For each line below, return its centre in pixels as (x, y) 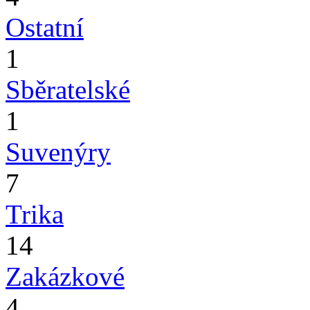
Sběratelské (68, 90)
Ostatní (45, 27)
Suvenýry (58, 152)
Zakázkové (65, 276)
